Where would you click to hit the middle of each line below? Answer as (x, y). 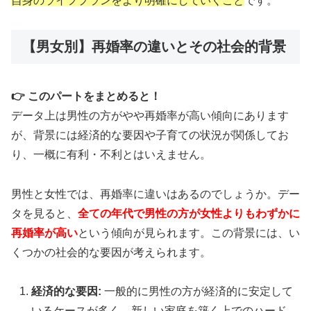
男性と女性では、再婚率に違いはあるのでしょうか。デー (155, 194)
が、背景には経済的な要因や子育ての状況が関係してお (150, 135)
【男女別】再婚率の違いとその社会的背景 (154, 47)
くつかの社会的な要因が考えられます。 (111, 252)
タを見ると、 (44, 213)
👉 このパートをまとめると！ (86, 96)
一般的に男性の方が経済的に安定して (197, 292)
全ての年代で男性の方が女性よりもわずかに (189, 213)
